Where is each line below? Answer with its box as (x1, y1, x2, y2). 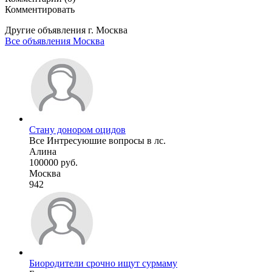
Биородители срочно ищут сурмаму (29, 257, 177, 268)
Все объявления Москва (5, 35, 104, 46)
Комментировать (5, 4, 75, 15)
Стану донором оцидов (29, 124, 126, 135)
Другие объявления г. (5, 24, 96, 35)
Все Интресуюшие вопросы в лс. (29, 135, 166, 146)
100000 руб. (29, 157, 78, 168)
